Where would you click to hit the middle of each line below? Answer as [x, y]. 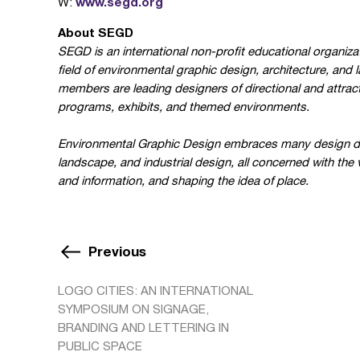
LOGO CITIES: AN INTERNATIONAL [155, 290]
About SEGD [96, 32]
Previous [117, 251]
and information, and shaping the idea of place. [183, 180]
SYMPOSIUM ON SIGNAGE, [133, 309]
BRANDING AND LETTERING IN [143, 327]
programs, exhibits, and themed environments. [184, 106]
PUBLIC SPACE [100, 346]
